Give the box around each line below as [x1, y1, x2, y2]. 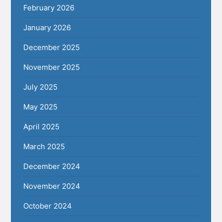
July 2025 [23, 82, 58, 92]
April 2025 [23, 122, 60, 132]
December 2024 [23, 162, 81, 171]
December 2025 [23, 43, 80, 53]
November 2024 [23, 181, 81, 191]
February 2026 [23, 3, 75, 13]
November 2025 [23, 62, 80, 72]
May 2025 [23, 102, 58, 112]
